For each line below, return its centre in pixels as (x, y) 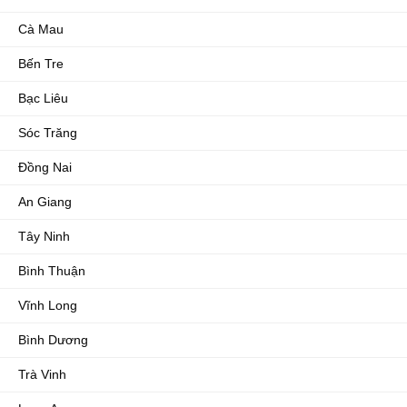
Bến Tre (41, 64)
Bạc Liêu (43, 98)
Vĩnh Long (48, 305)
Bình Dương (53, 340)
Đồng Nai (45, 167)
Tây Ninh (44, 236)
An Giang (45, 202)
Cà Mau (41, 29)
